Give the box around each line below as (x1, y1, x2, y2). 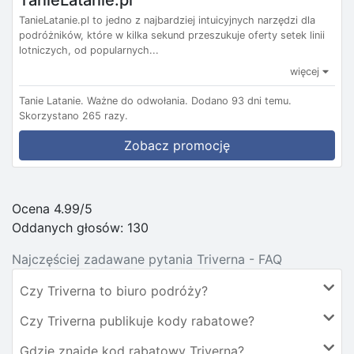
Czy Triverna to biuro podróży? (20, 283, 208, 299)
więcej (290, 66, 322, 78)
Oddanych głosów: (12, 220, 127, 236)
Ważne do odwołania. (87, 95, 188, 107)
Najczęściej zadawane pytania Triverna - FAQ (12, 251, 282, 268)
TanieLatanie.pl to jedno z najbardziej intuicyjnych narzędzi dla (19, 14, 315, 27)
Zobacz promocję (124, 137, 230, 154)
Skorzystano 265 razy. (19, 110, 128, 122)
